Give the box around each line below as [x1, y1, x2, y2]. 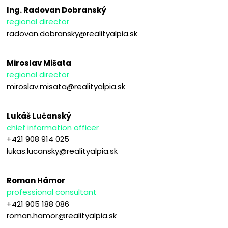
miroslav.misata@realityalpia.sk [7, 81, 126, 92]
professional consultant [7, 187, 97, 198]
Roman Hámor [7, 175, 66, 186]
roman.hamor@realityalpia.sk [7, 210, 117, 221]
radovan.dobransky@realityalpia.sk [7, 28, 138, 39]
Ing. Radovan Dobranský [7, 5, 107, 16]
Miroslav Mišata [7, 58, 72, 69]
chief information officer [7, 122, 99, 133]
